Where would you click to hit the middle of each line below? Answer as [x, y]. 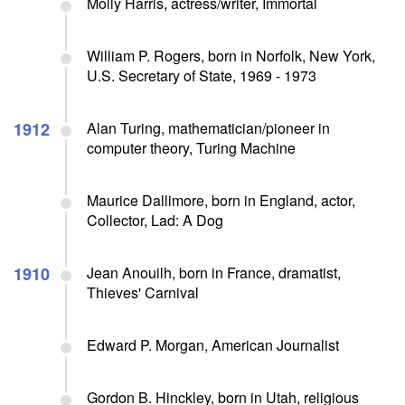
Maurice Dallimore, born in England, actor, [221, 200]
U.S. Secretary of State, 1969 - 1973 [202, 75]
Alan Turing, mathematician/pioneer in [208, 127]
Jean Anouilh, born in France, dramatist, [214, 272]
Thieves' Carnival [143, 292]
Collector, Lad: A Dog [155, 220]
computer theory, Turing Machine [191, 147]
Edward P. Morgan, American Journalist [213, 344]
